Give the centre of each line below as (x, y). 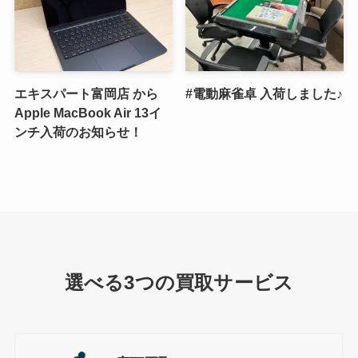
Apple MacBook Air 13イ (88, 112)
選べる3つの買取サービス (179, 283)
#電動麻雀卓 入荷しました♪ (265, 93)
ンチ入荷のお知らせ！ (78, 131)
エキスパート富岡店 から (86, 93)
